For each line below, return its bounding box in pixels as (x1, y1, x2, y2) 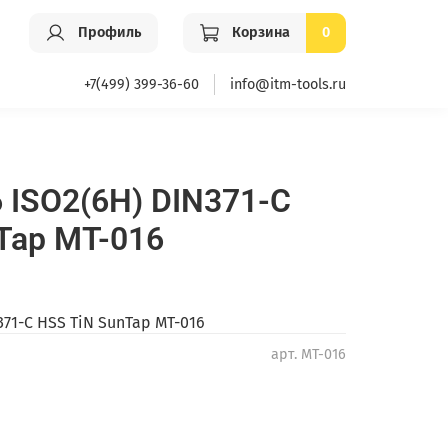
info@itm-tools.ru (230, 75, 346, 93)
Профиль (78, 24, 142, 42)
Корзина (232, 24, 290, 42)
